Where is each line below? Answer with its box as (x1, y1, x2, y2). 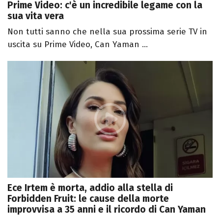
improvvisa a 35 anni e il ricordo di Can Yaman (7, 204, 206, 216)
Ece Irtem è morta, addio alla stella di (7, 182, 173, 194)
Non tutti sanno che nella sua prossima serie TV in (7, 26, 207, 37)
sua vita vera (7, 10, 64, 22)
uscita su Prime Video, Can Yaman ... (7, 39, 148, 50)
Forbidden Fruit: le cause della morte (7, 193, 169, 205)
